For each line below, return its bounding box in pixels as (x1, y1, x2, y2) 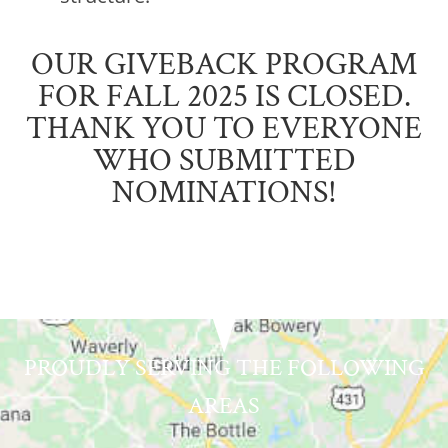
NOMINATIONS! (111, 171, 337, 213)
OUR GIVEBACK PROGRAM (31, 43, 417, 85)
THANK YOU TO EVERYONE (26, 107, 422, 149)
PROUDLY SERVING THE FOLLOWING (23, 351, 425, 383)
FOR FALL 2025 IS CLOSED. (37, 75, 411, 117)
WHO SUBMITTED (92, 139, 356, 181)
